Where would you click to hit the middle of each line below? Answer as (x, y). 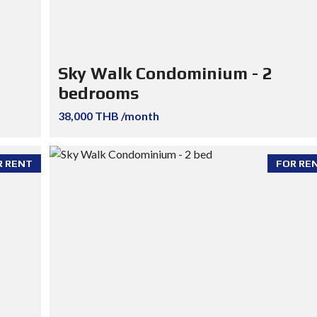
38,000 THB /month (108, 116)
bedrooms (98, 93)
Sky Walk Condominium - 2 (165, 74)
